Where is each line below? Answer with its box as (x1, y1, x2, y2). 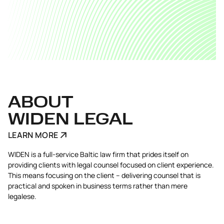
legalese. (8, 191, 36, 201)
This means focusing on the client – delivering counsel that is (8, 170, 200, 180)
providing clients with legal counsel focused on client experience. (8, 160, 214, 169)
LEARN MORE (8, 129, 58, 140)
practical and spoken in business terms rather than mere (8, 181, 187, 190)
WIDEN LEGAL (8, 112, 133, 128)
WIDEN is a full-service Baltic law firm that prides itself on (8, 149, 188, 159)
